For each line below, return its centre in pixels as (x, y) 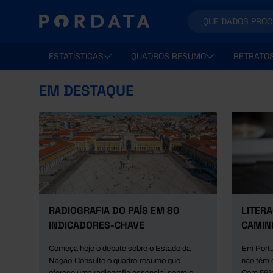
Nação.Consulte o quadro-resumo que (115, 261)
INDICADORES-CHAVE (97, 225)
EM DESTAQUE (86, 90)
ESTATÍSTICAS (76, 56)
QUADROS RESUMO (168, 56)
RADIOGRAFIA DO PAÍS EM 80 (114, 211)
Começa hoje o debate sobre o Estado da (120, 249)
